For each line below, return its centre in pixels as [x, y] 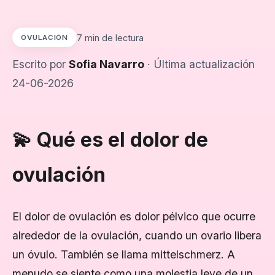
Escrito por [41, 64]
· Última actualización [199, 64]
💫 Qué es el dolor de [110, 140]
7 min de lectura [110, 37]
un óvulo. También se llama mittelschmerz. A [124, 254]
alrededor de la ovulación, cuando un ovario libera [137, 235]
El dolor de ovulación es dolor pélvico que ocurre [134, 216]
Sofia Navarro [107, 64]
